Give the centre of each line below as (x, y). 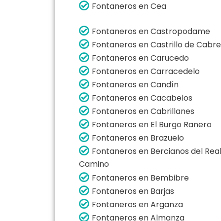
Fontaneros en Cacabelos (142, 98)
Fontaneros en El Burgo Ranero (152, 124)
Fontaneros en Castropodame (151, 31)
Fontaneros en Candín (135, 84)
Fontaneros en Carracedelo (146, 71)
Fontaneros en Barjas (133, 191)
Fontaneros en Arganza (137, 204)
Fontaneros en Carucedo (140, 58)
